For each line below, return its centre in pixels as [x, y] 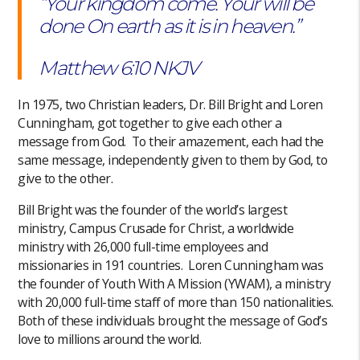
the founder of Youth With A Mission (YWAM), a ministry [174, 283]
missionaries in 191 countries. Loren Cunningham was [171, 265]
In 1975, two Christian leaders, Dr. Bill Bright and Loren [170, 104]
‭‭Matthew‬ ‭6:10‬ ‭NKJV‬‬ [119, 67]
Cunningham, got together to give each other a [150, 123]
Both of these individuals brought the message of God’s [173, 320]
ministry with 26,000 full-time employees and [143, 246]
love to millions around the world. [110, 339]
